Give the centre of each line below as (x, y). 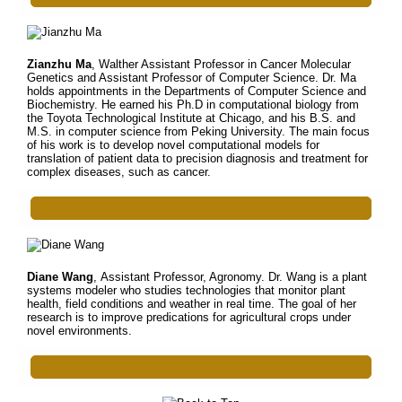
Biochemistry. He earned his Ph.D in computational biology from (193, 105)
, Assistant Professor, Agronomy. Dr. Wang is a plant (230, 277)
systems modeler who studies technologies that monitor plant (186, 290)
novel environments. (79, 331)
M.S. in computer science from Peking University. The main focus (198, 131)
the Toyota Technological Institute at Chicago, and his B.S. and (191, 118)
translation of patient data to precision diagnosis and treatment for (197, 158)
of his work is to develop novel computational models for (173, 145)
